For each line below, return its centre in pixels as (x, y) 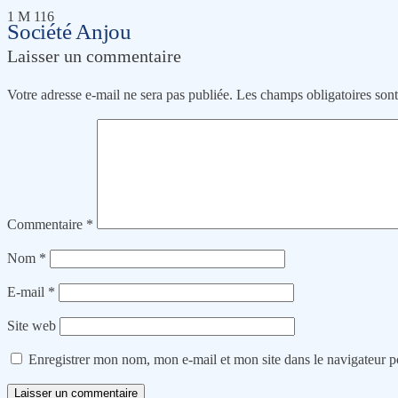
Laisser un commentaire (94, 56)
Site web (32, 326)
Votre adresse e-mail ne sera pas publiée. (120, 95)
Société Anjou (69, 31)
